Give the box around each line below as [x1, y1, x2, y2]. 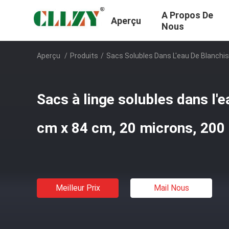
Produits [70, 52, 98, 60]
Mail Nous [153, 183, 189, 193]
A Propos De [162, 10, 213, 21]
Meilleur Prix [55, 183, 100, 193]
